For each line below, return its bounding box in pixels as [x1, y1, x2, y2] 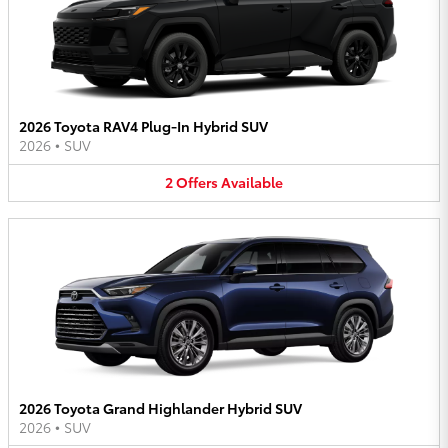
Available [221, 172, 283, 193]
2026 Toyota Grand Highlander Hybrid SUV [19, 397, 302, 418]
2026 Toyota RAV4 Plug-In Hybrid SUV [19, 116, 268, 137]
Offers [176, 172, 218, 193]
